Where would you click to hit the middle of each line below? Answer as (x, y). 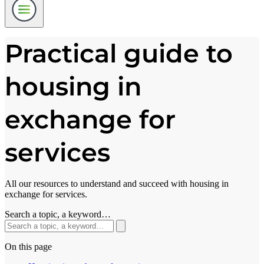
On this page (28, 247)
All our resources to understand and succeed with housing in (117, 184)
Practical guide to (119, 54)
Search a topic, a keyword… (58, 214)
